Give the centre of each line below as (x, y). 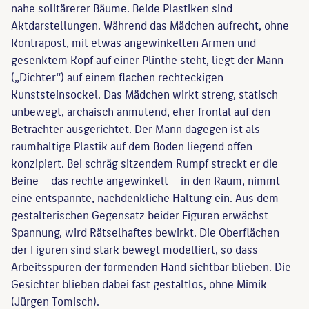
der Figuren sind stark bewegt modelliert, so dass (134, 249)
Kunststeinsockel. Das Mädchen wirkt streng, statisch (144, 93)
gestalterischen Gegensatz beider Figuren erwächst (140, 214)
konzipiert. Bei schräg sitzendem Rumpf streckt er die (144, 162)
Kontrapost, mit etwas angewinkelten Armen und (133, 42)
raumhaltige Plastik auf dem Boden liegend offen (132, 145)
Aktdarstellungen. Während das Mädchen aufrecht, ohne (150, 24)
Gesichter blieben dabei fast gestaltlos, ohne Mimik (139, 283)
